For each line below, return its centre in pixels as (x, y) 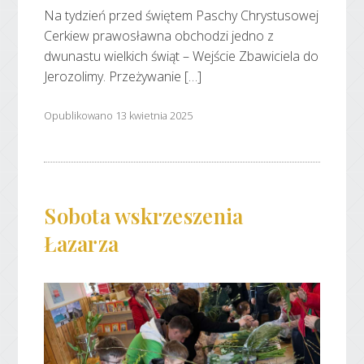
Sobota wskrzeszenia (144, 216)
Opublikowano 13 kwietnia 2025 (119, 116)
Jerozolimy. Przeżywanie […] (123, 77)
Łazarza (82, 243)
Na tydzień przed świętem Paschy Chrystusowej (182, 16)
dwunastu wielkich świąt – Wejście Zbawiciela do (182, 56)
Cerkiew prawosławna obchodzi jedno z (159, 36)
